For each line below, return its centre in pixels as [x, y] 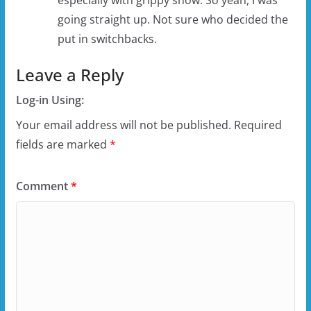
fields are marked [62, 144]
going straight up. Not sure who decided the [173, 19]
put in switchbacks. [107, 39]
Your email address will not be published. [123, 125]
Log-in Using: [50, 100]
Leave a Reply [69, 74]
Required [258, 125]
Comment [43, 186]
